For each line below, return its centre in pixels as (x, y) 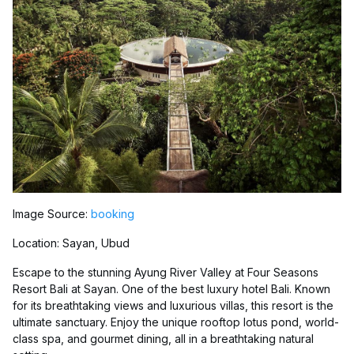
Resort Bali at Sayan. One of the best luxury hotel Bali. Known (171, 289)
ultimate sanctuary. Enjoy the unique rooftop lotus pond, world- (176, 322)
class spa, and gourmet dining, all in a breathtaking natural (163, 339)
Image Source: (52, 214)
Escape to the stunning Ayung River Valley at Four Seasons (166, 273)
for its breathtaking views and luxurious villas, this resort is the (173, 306)
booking (113, 214)
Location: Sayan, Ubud (71, 243)
